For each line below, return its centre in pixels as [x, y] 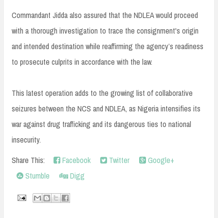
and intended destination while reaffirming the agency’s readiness [108, 46]
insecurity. [26, 139]
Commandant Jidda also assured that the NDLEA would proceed [105, 15]
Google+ [160, 160]
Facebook [75, 160]
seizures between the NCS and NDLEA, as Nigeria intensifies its [106, 108]
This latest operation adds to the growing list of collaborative [102, 93]
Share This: [30, 160]
